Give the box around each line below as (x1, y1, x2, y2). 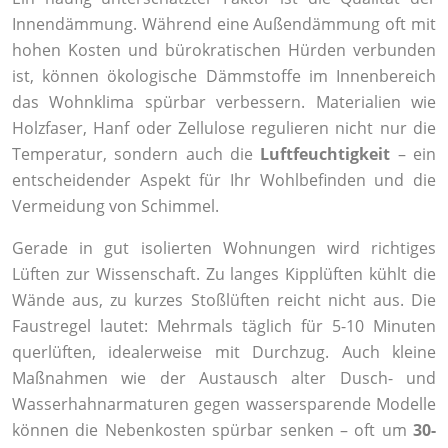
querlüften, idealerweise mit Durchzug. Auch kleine (12, 341, 436, 364)
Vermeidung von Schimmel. (12, 195, 219, 218)
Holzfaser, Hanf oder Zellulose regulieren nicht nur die (12, 117, 436, 140)
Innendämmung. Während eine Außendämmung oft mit (12, 13, 436, 36)
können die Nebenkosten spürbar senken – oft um (12, 419, 413, 442)
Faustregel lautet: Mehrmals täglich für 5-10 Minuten (12, 315, 436, 338)
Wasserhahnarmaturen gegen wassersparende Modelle (12, 393, 436, 416)
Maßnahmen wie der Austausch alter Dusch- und (12, 367, 436, 390)
